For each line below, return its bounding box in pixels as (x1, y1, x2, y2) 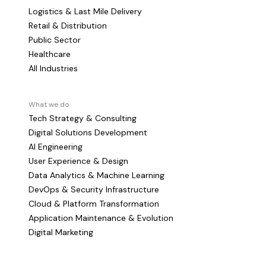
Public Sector (28, 34, 81, 45)
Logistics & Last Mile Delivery (28, 6, 142, 17)
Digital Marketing (28, 227, 93, 237)
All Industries (28, 63, 78, 74)
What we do (28, 100, 69, 109)
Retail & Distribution (28, 20, 107, 31)
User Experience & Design (28, 156, 128, 166)
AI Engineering (28, 141, 83, 152)
